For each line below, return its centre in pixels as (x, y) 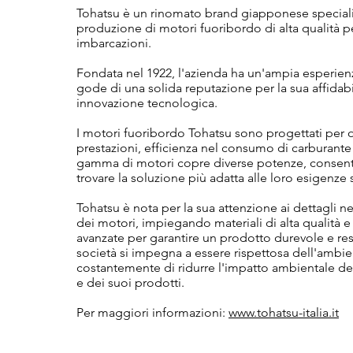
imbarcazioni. (114, 43)
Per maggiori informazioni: (152, 312)
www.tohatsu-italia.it (284, 312)
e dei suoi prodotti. (130, 282)
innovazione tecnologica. (147, 102)
